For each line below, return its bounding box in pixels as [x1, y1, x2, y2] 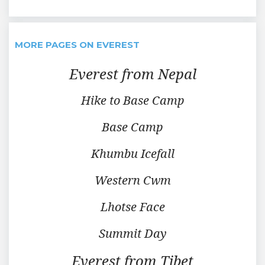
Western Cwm [94, 172, 171, 188]
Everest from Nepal [69, 63, 196, 83]
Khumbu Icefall [91, 145, 174, 161]
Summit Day [98, 225, 167, 241]
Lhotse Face [100, 198, 165, 215]
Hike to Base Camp [80, 92, 185, 108]
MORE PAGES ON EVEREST [15, 38, 140, 50]
